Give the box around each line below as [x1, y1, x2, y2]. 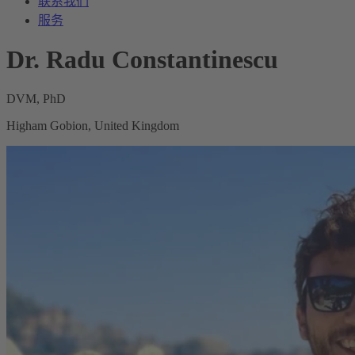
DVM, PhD [6, 91, 66, 105]
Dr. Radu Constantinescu [6, 45, 278, 74]
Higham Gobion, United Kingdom [6, 118, 179, 132]
